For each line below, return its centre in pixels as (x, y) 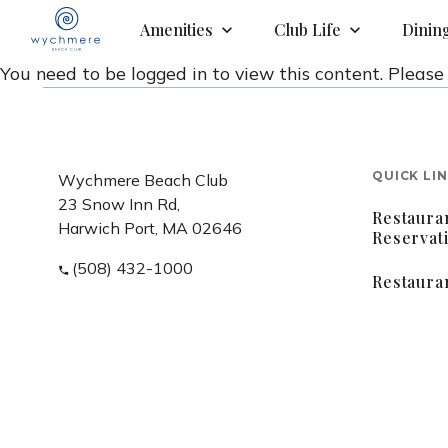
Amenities (176, 29)
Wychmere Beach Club (142, 180)
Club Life (307, 29)
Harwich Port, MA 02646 (149, 228)
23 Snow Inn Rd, (118, 204)
